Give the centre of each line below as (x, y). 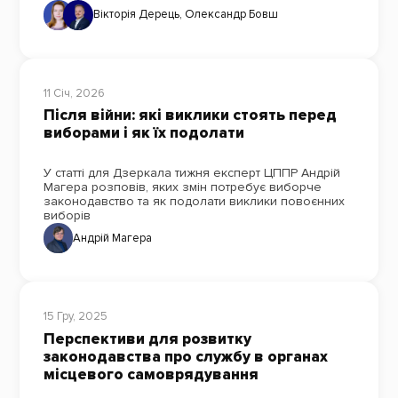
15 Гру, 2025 (75, 316)
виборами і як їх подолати (143, 133)
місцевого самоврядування (151, 374)
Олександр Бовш (231, 15)
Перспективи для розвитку (147, 338)
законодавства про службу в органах (185, 356)
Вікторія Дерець (136, 15)
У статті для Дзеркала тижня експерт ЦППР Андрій (191, 173)
